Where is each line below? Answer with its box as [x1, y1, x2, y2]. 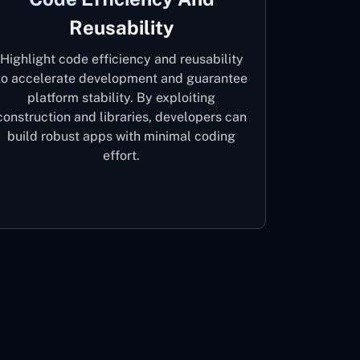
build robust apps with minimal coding [7, 129, 235, 144]
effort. [103, 148, 140, 163]
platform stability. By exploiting [27, 90, 215, 105]
